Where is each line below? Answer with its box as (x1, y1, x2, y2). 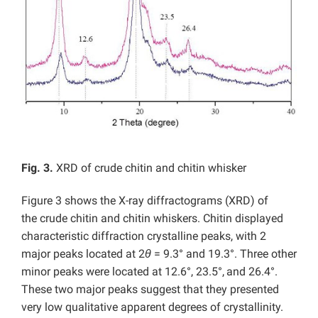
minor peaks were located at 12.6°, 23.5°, (21, 264, 224, 278)
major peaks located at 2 (21, 246, 145, 261)
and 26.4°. (226, 264, 278, 278)
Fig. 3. (21, 160, 53, 175)
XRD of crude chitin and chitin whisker (53, 160, 246, 175)
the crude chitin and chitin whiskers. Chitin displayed (21, 211, 283, 225)
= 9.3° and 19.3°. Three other (151, 246, 297, 261)
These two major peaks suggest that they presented (21, 282, 279, 296)
